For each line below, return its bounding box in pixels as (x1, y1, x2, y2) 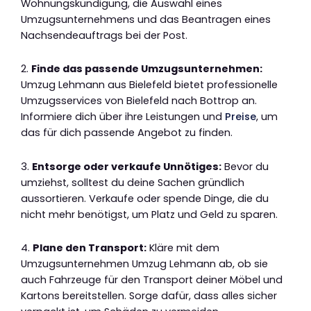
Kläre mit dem (146, 241, 219, 255)
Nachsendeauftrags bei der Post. (21, 28, 187, 42)
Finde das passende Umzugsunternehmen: (31, 62, 262, 76)
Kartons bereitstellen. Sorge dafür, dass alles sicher (21, 289, 277, 303)
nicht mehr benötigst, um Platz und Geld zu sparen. (21, 207, 278, 221)
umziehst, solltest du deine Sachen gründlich (21, 175, 244, 190)
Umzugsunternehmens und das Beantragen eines (21, 12, 271, 26)
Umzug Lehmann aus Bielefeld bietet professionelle (21, 78, 278, 92)
